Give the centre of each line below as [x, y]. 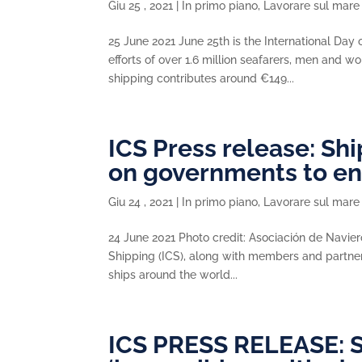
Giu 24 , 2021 [141, 202]
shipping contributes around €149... [202, 78]
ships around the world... [173, 275]
